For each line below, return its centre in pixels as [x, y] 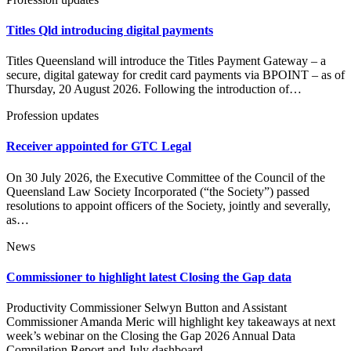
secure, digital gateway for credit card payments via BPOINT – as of [175, 75]
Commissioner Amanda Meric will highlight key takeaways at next [171, 322]
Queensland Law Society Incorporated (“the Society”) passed [158, 191]
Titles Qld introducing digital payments [110, 30]
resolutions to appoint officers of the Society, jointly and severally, [168, 205]
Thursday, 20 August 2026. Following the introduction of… [154, 89]
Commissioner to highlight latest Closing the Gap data [149, 277]
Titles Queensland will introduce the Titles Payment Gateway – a [166, 61]
